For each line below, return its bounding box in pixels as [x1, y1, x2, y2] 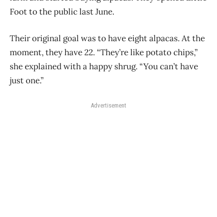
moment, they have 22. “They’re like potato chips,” [10, 46, 198, 58]
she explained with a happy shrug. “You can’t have [10, 61, 198, 72]
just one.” [10, 75, 44, 86]
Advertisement [91, 101, 126, 109]
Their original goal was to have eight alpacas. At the [10, 32, 205, 44]
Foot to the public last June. [10, 6, 114, 17]
